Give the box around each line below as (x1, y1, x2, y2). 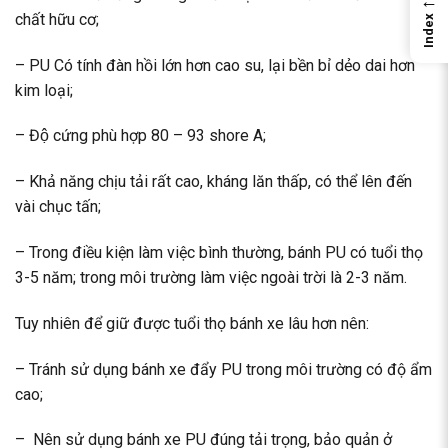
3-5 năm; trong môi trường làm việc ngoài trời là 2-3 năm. (15, 268, 407, 288)
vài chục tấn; (15, 197, 101, 217)
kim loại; (15, 80, 73, 100)
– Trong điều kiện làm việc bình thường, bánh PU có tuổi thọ (15, 243, 423, 263)
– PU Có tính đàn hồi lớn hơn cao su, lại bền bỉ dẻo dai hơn (15, 55, 415, 75)
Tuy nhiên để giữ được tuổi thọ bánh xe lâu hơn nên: (15, 313, 369, 333)
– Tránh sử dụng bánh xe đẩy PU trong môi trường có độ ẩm (15, 359, 432, 379)
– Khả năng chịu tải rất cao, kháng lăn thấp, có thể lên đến (15, 172, 412, 192)
